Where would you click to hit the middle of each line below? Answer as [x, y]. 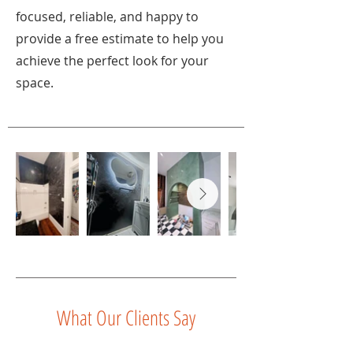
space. [35, 83]
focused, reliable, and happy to [107, 17]
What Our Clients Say [126, 318]
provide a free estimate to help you [120, 39]
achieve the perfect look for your [112, 61]
